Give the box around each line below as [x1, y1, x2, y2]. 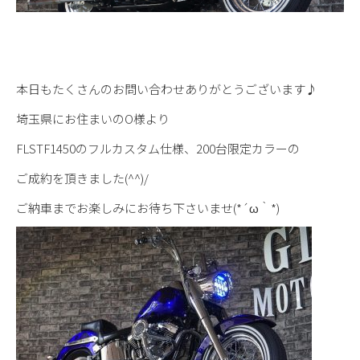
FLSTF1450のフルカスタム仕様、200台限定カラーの [16, 140, 300, 157]
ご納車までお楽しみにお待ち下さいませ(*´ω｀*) [16, 199, 280, 216]
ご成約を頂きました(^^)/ [16, 170, 149, 186]
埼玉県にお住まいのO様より [16, 110, 170, 127]
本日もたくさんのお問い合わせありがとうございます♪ [16, 80, 317, 97]
